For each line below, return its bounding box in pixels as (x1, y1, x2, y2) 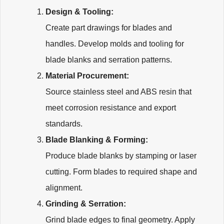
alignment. (45, 183, 82, 192)
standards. (45, 119, 82, 128)
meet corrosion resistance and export (45, 103, 176, 112)
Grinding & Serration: (45, 199, 126, 208)
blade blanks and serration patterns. (45, 55, 172, 64)
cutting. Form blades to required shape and (45, 167, 197, 176)
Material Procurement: (45, 71, 129, 80)
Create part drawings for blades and (45, 23, 172, 32)
